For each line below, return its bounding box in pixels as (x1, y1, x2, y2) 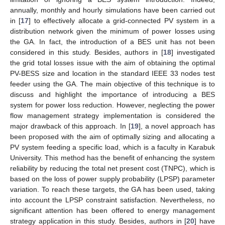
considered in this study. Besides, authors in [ (10, 48, 164, 57)
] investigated (171, 48, 215, 57)
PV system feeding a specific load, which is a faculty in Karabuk (10, 143, 215, 152)
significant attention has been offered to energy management (10, 206, 215, 215)
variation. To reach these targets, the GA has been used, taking (10, 185, 215, 194)
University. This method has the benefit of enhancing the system (10, 154, 215, 162)
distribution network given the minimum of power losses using (10, 27, 215, 36)
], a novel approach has (138, 122, 215, 131)
